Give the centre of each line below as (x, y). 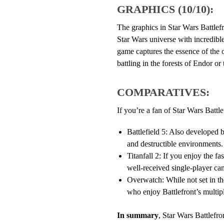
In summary (137, 215)
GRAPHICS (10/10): (165, 9)
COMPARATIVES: (163, 92)
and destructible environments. (175, 144)
